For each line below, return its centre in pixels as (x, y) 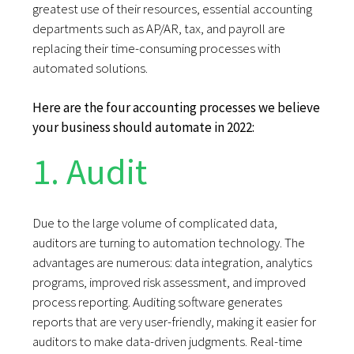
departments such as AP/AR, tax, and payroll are (159, 29)
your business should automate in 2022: (144, 128)
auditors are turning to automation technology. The (169, 243)
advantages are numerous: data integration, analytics (173, 263)
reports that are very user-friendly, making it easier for (175, 322)
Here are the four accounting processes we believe (177, 108)
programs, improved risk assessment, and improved (169, 282)
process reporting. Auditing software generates (158, 302)
